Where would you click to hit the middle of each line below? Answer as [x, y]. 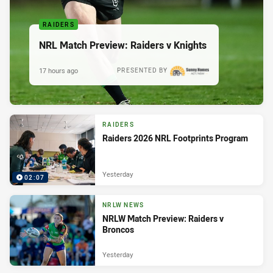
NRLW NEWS [123, 205]
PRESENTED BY [142, 70]
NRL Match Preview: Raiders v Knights [123, 45]
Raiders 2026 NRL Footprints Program [175, 138]
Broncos [118, 230]
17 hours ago [58, 70]
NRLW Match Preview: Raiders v [163, 219]
